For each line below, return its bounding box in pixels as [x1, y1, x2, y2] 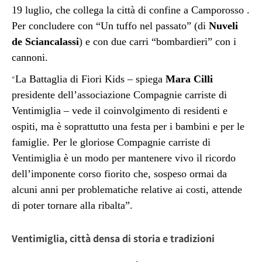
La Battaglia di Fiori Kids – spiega [15, 73, 166, 85]
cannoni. [12, 51, 48, 64]
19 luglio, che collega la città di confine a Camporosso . [12, 4, 250, 16]
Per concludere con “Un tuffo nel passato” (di [12, 20, 209, 32]
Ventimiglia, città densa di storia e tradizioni [12, 232, 215, 246]
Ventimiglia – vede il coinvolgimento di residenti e [12, 105, 227, 117]
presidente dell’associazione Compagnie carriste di [12, 89, 227, 101]
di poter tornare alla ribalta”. [12, 199, 133, 212]
